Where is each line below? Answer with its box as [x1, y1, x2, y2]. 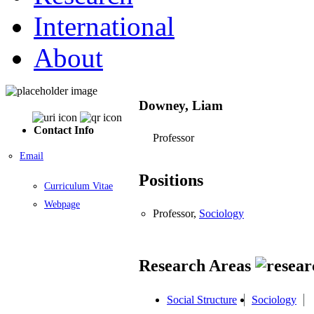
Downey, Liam [139, 97, 223, 113]
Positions [139, 171, 203, 190]
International [34, 11, 175, 41]
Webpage [44, 198, 80, 210]
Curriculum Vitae [44, 180, 113, 191]
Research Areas [139, 257, 255, 275]
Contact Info [34, 123, 94, 136]
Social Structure [167, 293, 237, 306]
